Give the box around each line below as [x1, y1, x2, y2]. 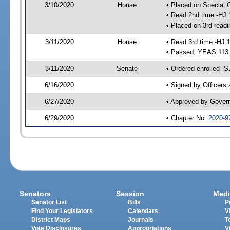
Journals [128, 217, 154, 223]
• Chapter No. [166, 113, 208, 122]
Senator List [31, 199, 67, 206]
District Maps [31, 217, 71, 223]
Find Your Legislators [31, 208, 93, 215]
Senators [20, 189, 51, 198]
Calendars [128, 208, 159, 215]
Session [116, 189, 145, 198]
